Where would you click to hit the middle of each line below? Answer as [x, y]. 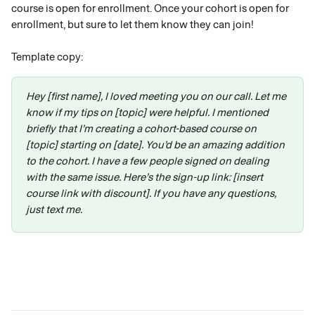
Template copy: [47, 57]
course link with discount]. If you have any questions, [152, 193]
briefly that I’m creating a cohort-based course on [142, 129]
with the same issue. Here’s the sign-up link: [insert [146, 177]
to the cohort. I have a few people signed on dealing [149, 161]
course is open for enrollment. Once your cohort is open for [151, 8]
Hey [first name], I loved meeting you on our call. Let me [157, 96]
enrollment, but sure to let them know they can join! [134, 25]
